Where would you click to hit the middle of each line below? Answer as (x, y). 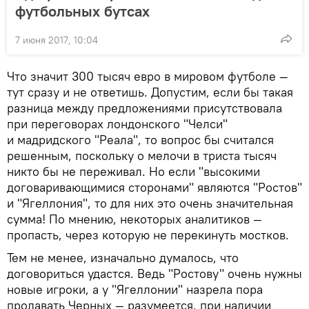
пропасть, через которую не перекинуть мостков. (148, 235)
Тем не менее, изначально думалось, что (123, 257)
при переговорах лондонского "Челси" (117, 123)
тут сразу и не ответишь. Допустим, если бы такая (150, 92)
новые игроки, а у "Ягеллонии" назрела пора (135, 289)
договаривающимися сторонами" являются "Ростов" (154, 187)
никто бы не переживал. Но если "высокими (133, 171)
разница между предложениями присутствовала (144, 108)
